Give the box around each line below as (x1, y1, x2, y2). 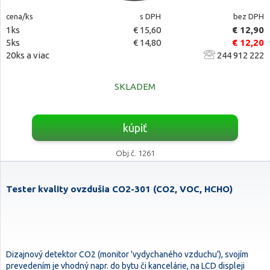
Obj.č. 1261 (115, 149, 155, 157)
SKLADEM (115, 81, 155, 92)
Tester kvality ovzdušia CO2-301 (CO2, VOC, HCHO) (6, 184, 233, 194)
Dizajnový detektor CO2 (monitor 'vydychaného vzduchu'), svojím (6, 250, 248, 259)
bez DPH (233, 12, 264, 20)
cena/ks (6, 12, 33, 20)
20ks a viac (6, 50, 49, 60)
